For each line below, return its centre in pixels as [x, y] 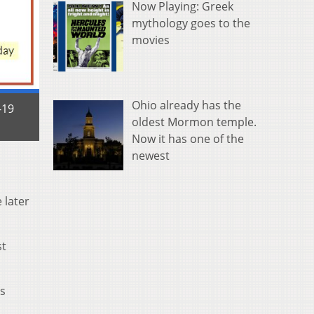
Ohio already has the [186, 105]
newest [151, 155]
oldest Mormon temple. [194, 122]
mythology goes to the [191, 23]
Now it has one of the [188, 138]
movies [151, 40]
